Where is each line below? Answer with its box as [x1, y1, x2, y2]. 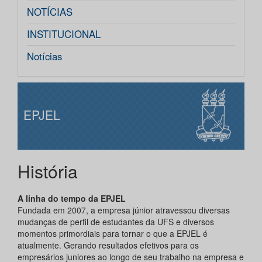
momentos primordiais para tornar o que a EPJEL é [18, 227, 208, 240]
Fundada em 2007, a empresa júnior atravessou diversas [18, 204, 230, 216]
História [18, 158, 78, 184]
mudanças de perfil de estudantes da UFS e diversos [18, 216, 214, 228]
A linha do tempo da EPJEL [18, 192, 126, 205]
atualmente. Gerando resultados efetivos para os [18, 239, 199, 251]
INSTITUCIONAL [27, 27, 101, 42]
